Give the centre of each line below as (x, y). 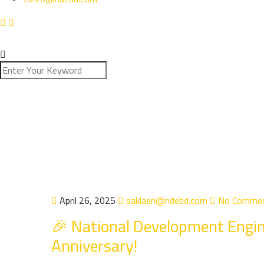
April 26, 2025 (88, 200)
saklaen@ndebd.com (166, 200)
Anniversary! (94, 245)
